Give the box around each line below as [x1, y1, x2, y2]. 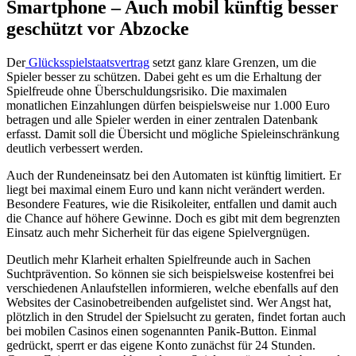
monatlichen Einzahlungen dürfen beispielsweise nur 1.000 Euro [6, 99, 330, 113]
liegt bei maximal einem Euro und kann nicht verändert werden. [6, 183, 325, 197]
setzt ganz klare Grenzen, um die [149, 56, 316, 70]
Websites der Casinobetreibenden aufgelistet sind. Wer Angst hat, [6, 296, 331, 310]
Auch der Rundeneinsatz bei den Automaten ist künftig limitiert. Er [6, 168, 341, 183]
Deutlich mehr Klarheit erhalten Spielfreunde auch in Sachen [6, 253, 311, 267]
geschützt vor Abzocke [6, 18, 189, 40]
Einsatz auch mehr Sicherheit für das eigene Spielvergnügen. [6, 226, 310, 240]
